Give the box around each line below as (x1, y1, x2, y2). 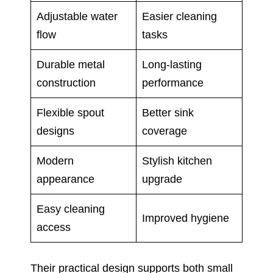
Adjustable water (37, 10, 118, 23)
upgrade (142, 172, 182, 185)
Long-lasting (142, 58, 202, 71)
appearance (37, 172, 94, 185)
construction (37, 76, 96, 89)
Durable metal (37, 58, 105, 71)
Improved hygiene (142, 211, 229, 224)
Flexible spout (37, 106, 104, 119)
